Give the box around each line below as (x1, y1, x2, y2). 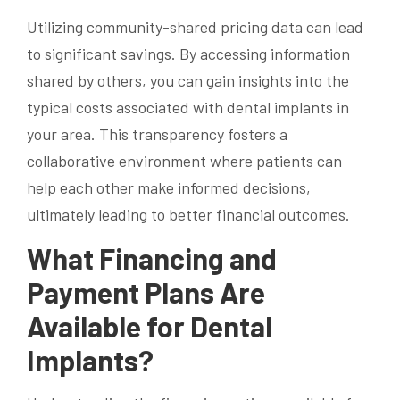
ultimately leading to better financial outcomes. (27, 204, 350, 224)
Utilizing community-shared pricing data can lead (27, 16, 363, 37)
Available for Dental (27, 308, 272, 343)
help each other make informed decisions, (27, 177, 311, 197)
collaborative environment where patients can (27, 150, 342, 171)
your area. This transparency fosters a (27, 123, 287, 144)
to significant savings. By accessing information (27, 43, 350, 63)
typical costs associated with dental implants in (27, 96, 349, 117)
